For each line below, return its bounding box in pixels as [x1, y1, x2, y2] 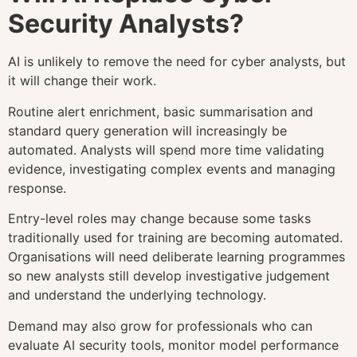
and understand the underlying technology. [8, 287, 266, 304]
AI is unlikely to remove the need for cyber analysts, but [8, 53, 346, 70]
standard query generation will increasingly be [8, 122, 287, 139]
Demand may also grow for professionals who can [8, 317, 312, 334]
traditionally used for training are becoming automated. [8, 229, 343, 246]
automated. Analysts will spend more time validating [8, 141, 324, 158]
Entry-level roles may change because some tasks [8, 210, 311, 227]
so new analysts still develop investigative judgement [8, 268, 330, 284]
